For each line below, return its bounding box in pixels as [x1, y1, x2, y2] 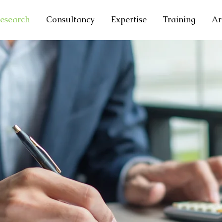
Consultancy [46, 14, 95, 25]
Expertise [111, 14, 147, 25]
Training [163, 14, 196, 25]
